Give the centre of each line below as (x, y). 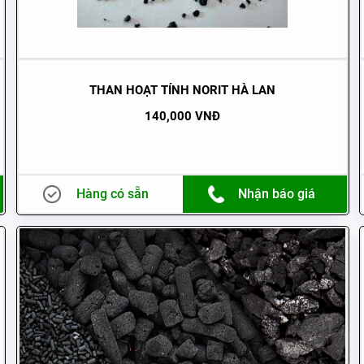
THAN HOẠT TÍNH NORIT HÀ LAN (183, 90)
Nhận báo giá (277, 194)
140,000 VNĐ (183, 116)
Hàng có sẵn (113, 194)
